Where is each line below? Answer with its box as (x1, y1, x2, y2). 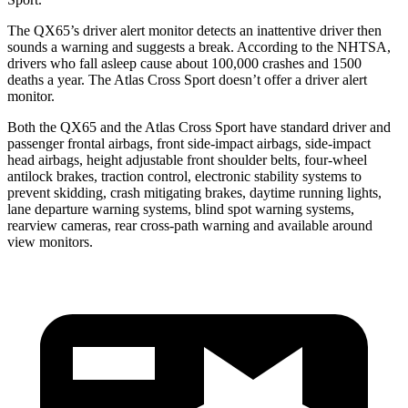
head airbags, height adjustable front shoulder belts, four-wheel (7, 151, 367, 168)
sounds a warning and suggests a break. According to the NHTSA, (7, 38, 391, 55)
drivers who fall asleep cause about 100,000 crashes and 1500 (7, 55, 362, 71)
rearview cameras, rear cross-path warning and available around (7, 217, 372, 233)
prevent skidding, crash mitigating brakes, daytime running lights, (7, 184, 382, 200)
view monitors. (7, 233, 93, 250)
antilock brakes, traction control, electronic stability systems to (7, 168, 362, 184)
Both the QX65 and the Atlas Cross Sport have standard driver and (7, 118, 391, 135)
